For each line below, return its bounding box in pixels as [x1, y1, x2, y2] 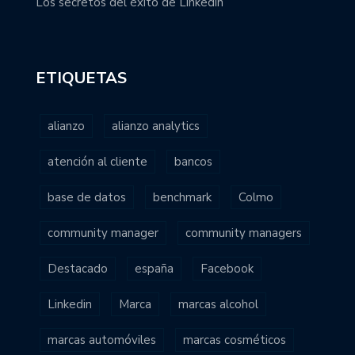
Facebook [200, 261, 254, 277]
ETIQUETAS [36, 67, 127, 90]
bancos [174, 154, 212, 170]
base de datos [48, 189, 126, 206]
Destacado [48, 261, 108, 277]
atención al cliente [48, 154, 147, 170]
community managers [185, 225, 302, 242]
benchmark [153, 189, 212, 206]
